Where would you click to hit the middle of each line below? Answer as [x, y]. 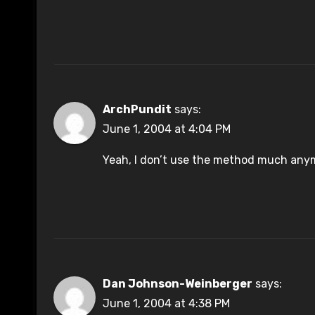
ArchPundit [137, 110]
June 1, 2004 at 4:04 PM [167, 129]
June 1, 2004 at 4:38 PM [166, 304]
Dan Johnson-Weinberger [178, 284]
